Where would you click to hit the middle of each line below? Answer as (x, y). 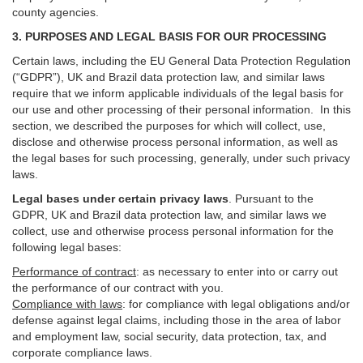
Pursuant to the (274, 199)
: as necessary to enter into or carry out (237, 271)
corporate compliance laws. (82, 352)
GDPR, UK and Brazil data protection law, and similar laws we (169, 215)
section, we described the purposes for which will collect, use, (169, 126)
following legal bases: (67, 247)
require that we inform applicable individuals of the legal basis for (178, 93)
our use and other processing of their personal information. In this (181, 109)
